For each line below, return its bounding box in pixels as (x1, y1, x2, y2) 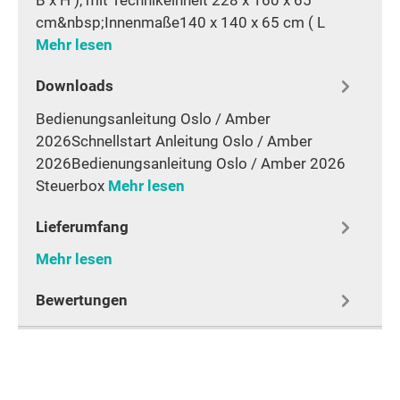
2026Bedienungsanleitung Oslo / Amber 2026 (36, 154, 346, 172)
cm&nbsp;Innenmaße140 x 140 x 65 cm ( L (36, 12, 325, 31)
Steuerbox (36, 176, 108, 195)
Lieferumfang (36, 217, 129, 236)
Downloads (36, 76, 113, 95)
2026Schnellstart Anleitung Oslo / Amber (36, 131, 312, 150)
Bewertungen (36, 291, 128, 310)
